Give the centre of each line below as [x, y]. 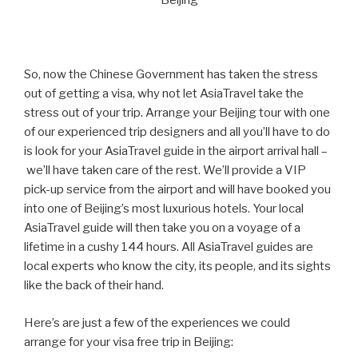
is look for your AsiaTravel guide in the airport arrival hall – [176, 151]
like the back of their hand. [95, 286]
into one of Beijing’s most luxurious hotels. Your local [164, 209]
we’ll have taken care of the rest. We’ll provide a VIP [165, 171]
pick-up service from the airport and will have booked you [177, 190]
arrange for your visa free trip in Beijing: [129, 342]
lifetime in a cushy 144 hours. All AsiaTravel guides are [169, 247]
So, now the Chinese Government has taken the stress [171, 75]
